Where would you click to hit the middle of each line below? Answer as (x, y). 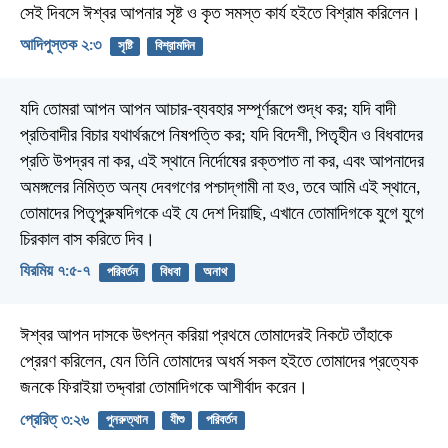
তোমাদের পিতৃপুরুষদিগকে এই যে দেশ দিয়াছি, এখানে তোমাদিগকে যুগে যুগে (222, 214)
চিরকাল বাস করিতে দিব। (87, 240)
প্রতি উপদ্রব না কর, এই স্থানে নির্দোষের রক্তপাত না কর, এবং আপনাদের (222, 162)
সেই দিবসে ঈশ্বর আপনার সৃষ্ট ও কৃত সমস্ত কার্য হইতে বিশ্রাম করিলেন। (220, 14)
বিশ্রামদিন (174, 46)
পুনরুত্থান (126, 421)
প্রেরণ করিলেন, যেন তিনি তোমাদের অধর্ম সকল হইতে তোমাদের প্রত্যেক (219, 363)
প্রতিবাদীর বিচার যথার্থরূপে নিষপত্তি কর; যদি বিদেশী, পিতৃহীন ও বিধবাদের (221, 136)
